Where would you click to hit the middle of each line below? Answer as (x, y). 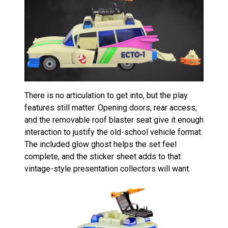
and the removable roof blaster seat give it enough (114, 120)
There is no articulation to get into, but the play (106, 95)
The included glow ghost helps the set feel (101, 144)
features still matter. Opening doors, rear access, (111, 107)
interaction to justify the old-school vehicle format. (113, 132)
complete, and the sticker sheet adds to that (103, 156)
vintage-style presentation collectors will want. (107, 168)
